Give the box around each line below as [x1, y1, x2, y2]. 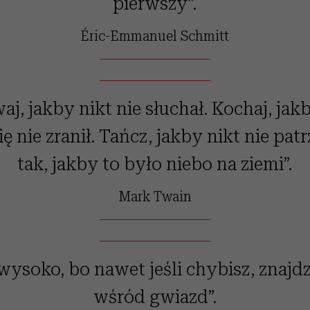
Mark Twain [118, 188, 192, 205]
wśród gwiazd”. [93, 285, 217, 308]
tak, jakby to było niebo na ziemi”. [17, 152, 293, 175]
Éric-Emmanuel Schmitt [80, 27, 230, 44]
